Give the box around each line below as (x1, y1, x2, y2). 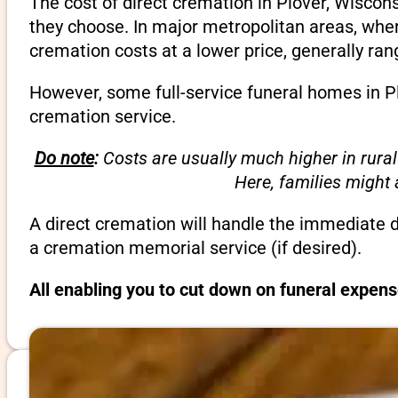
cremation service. (28, 105, 176, 127)
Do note (34, 147, 94, 169)
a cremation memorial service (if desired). (28, 236, 362, 259)
